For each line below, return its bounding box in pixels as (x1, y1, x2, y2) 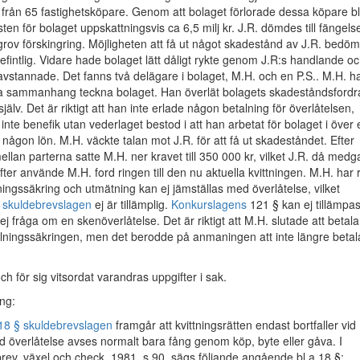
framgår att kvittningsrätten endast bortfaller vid (112, 317, 356, 333)
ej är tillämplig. (92, 196, 171, 212)
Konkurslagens (171, 196, 247, 212)
